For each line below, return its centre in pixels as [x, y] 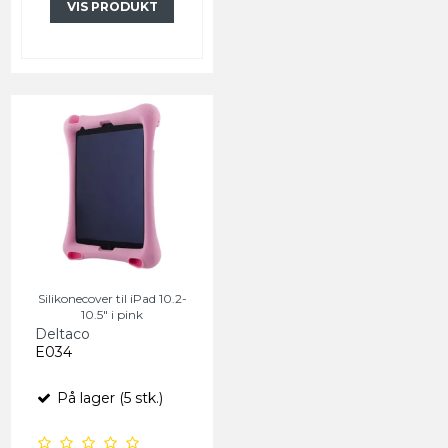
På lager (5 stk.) [108, 397]
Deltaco [62, 333]
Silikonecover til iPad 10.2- [112, 298]
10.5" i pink [112, 314]
